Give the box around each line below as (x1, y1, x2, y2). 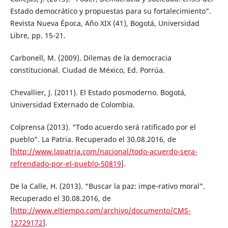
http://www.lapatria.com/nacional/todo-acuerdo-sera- (12, 147, 197, 157)
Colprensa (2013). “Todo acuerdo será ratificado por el (10, 122, 196, 132)
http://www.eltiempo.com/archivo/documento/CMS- (12, 206, 191, 216)
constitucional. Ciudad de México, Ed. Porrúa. (10, 65, 165, 75)
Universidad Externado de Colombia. (10, 100, 135, 110)
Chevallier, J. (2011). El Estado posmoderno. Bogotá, (10, 88, 186, 98)
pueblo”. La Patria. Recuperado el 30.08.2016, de (10, 134, 176, 145)
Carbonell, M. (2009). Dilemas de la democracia (10, 53, 172, 63)
